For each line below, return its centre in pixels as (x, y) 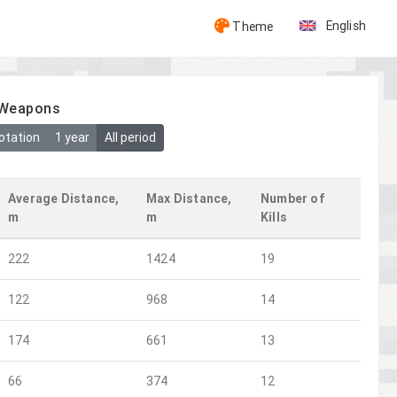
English (346, 25)
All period (130, 138)
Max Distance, (189, 199)
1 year (72, 138)
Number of (293, 199)
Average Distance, (64, 199)
